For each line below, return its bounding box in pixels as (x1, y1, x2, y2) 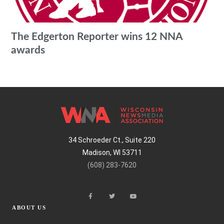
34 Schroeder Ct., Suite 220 (68, 135, 155, 144)
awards (11, 44, 45, 55)
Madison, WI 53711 (82, 148, 142, 156)
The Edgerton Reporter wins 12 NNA (11, 31, 183, 42)
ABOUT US (12, 204, 46, 210)
